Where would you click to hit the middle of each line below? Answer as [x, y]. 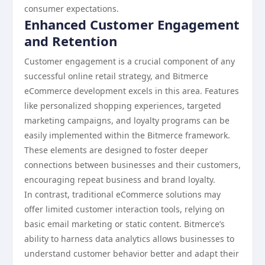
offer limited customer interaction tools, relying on [125, 209]
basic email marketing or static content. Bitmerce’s [125, 224]
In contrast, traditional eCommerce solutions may [122, 194]
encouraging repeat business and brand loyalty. [120, 180]
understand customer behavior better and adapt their [132, 253]
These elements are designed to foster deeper [116, 150]
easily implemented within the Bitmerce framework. [127, 135]
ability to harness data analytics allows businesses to [129, 239]
